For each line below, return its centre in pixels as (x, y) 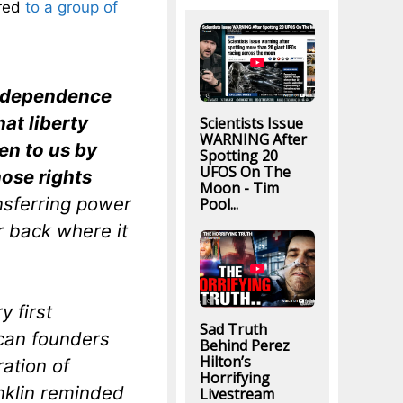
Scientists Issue (251, 123)
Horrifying (234, 377)
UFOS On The (245, 171)
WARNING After (253, 139)
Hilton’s (225, 361)
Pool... (219, 204)
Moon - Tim (239, 188)
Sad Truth (233, 329)
